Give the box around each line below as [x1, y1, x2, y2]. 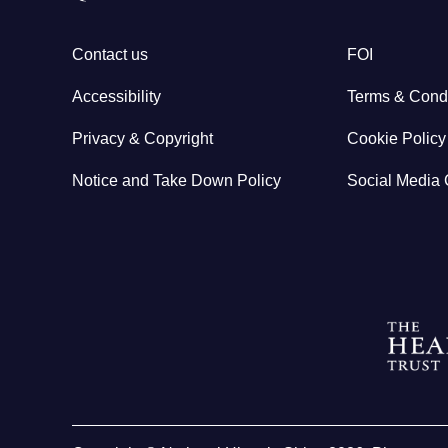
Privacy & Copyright [72, 130, 213, 148]
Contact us [72, 45, 148, 63]
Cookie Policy [347, 130, 446, 148]
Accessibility [72, 87, 161, 105]
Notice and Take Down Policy [72, 172, 281, 190]
